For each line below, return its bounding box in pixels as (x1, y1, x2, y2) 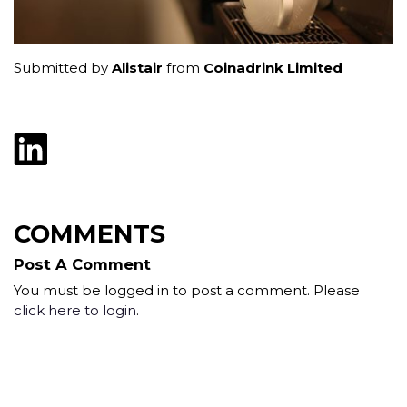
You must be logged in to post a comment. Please (14, 282, 360, 300)
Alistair (112, 59, 163, 77)
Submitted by (14, 59, 112, 77)
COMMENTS (14, 219, 165, 250)
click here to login (14, 302, 136, 320)
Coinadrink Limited (203, 59, 342, 77)
